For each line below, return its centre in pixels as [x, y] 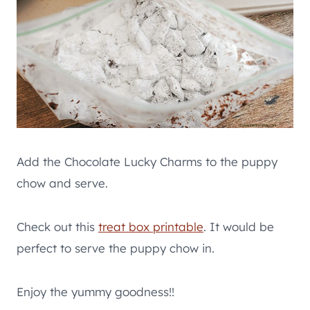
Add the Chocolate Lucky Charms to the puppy [147, 161]
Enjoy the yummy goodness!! [95, 291]
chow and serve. [62, 183]
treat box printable [151, 226]
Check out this [57, 226]
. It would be [239, 226]
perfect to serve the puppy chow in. [116, 248]
